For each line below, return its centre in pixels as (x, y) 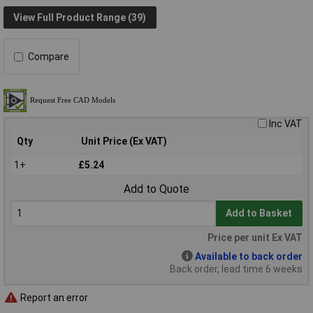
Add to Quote (156, 189)
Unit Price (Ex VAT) (124, 141)
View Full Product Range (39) (80, 17)
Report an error (53, 297)
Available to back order (249, 257)
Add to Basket (259, 213)
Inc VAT (286, 124)
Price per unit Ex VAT (255, 238)
